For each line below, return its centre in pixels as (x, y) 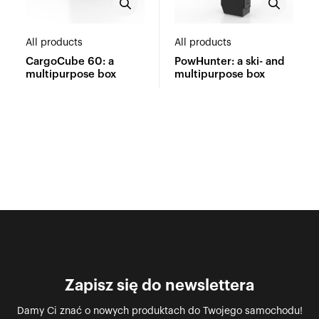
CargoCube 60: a (70, 61)
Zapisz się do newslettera (159, 285)
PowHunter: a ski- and (230, 61)
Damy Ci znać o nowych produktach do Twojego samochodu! (159, 311)
